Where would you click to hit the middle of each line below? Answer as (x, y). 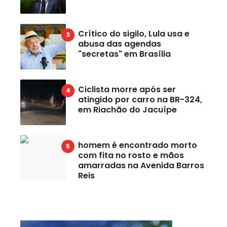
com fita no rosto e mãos (131, 155)
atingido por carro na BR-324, (140, 99)
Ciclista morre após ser (127, 89)
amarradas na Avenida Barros (141, 165)
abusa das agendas (120, 44)
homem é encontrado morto (138, 145)
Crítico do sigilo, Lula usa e (134, 33)
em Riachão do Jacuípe (127, 109)
